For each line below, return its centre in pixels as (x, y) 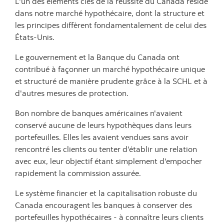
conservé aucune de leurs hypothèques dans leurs (103, 125)
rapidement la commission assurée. (78, 173)
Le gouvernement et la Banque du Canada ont (97, 57)
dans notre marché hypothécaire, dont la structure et (110, 13)
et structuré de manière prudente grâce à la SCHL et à (111, 81)
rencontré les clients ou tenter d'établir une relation (106, 149)
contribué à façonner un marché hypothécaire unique (110, 69)
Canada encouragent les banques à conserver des (103, 205)
